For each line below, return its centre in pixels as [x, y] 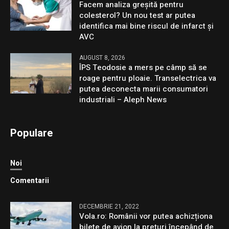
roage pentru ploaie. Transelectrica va [148, 78]
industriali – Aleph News [123, 100]
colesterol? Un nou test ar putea [138, 16]
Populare [32, 133]
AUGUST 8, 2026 [102, 58]
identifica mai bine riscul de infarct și [147, 26]
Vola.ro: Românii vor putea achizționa [146, 216]
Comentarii [30, 181]
